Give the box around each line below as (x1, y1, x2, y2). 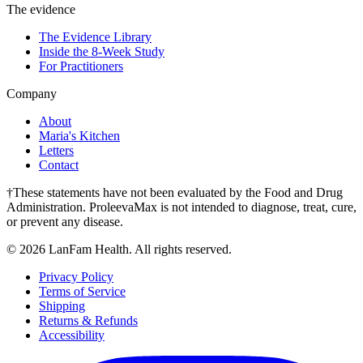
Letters (39, 143, 74, 157)
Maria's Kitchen (39, 128, 120, 143)
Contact (39, 157, 79, 172)
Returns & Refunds (39, 313, 138, 327)
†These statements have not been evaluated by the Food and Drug (6, 185, 343, 199)
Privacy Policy (39, 269, 113, 284)
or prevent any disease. (6, 214, 123, 228)
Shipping (39, 298, 85, 313)
